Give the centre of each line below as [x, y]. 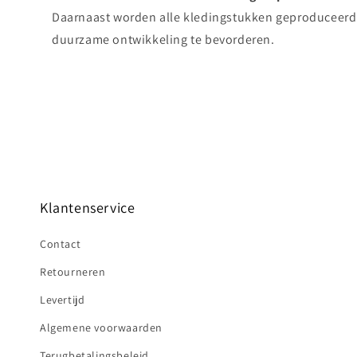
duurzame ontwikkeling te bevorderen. [163, 39]
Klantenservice [88, 208]
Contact [61, 244]
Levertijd [63, 300]
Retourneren [73, 272]
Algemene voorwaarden [101, 328]
